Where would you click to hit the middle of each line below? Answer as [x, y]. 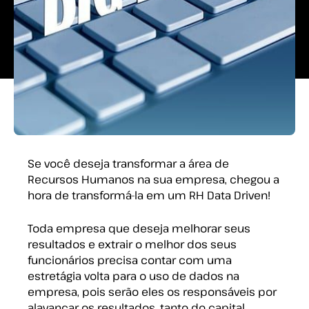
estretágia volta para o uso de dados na [133, 276]
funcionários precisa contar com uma [130, 260]
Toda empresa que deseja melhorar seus [139, 228]
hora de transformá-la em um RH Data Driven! [149, 195]
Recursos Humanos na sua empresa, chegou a [153, 179]
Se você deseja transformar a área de [128, 163]
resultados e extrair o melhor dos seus [132, 244]
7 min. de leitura [69, 57]
